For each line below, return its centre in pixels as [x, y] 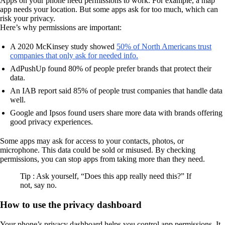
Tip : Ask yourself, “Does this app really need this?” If [106, 176]
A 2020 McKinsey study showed [63, 47]
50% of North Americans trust [164, 47]
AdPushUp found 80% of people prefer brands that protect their [111, 69]
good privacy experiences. [51, 122]
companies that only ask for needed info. [74, 56]
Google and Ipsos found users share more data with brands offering [116, 113]
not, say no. [38, 185]
